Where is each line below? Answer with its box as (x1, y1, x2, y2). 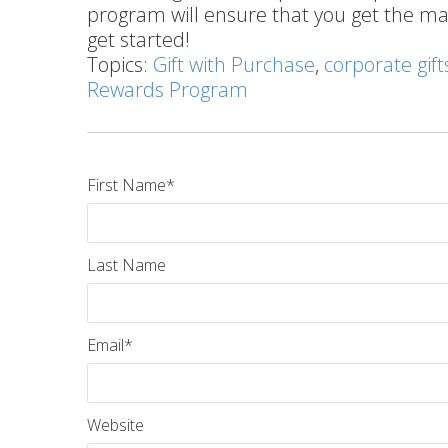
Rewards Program (87, 76, 248, 103)
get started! (87, 26, 190, 53)
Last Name (87, 254, 166, 276)
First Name (87, 174, 166, 196)
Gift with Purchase (153, 51, 315, 78)
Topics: (87, 51, 153, 78)
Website (87, 414, 144, 436)
